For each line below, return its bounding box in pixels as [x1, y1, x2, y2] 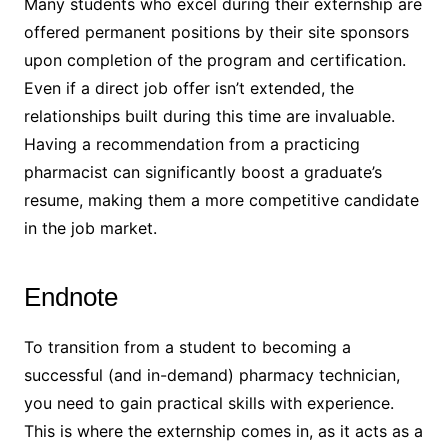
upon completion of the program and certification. [23, 49, 406, 70]
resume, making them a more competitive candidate [23, 189, 419, 210]
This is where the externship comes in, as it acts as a [23, 420, 423, 441]
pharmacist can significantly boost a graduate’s [23, 161, 382, 182]
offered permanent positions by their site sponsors [23, 21, 409, 42]
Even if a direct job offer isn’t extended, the [23, 77, 354, 98]
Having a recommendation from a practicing [23, 133, 360, 154]
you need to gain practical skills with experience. [23, 392, 394, 413]
